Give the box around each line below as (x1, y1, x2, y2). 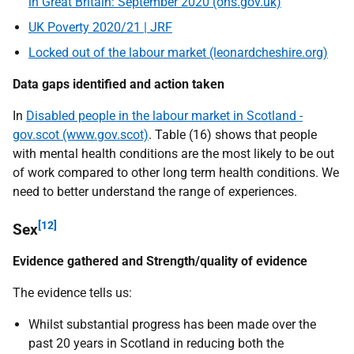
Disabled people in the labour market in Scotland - (26, 108, 303, 123)
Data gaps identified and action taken (13, 77, 224, 92)
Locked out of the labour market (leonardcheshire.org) (28, 45, 328, 60)
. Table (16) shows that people (149, 127, 317, 142)
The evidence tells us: (13, 285, 132, 300)
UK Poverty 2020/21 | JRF (28, 20, 172, 35)
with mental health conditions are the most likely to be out (13, 146, 334, 161)
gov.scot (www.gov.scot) (13, 127, 149, 142)
